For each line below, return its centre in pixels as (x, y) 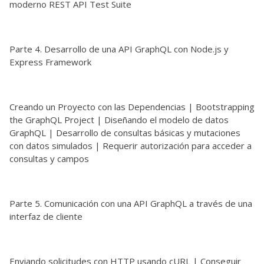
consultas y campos (49, 158)
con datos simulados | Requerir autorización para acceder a (131, 145)
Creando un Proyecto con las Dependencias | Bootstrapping (132, 106)
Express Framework (50, 62)
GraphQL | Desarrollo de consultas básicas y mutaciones (125, 132)
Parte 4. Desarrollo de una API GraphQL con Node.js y (119, 49)
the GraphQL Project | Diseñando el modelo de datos (119, 119)
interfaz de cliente (46, 216)
